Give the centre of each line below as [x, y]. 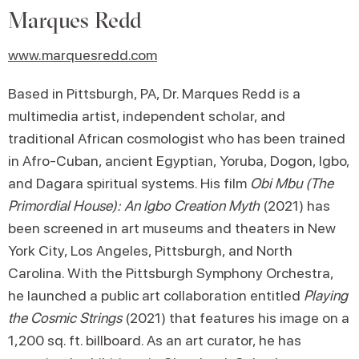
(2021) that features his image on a [236, 317]
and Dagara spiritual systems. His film [129, 183]
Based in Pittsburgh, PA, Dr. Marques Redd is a [154, 93]
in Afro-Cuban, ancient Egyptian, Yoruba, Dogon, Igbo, [179, 160]
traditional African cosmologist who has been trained [177, 138]
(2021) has [296, 205]
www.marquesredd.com [83, 54]
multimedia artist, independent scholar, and [147, 115]
